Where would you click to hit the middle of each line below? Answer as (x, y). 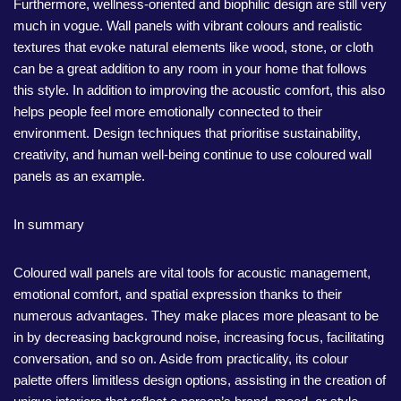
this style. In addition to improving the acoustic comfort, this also (199, 90)
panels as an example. (79, 176)
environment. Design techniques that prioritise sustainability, (187, 133)
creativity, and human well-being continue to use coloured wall (192, 154)
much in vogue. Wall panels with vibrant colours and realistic (188, 26)
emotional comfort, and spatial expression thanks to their (178, 294)
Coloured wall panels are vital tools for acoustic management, (192, 273)
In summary (49, 224)
